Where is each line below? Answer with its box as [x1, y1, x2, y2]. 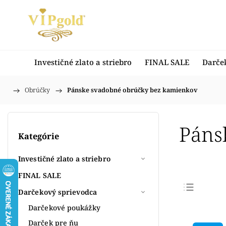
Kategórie [18, 131, 59, 142]
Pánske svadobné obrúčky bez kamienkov [67, 86, 198, 94]
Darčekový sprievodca [18, 187, 97, 197]
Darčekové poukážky [28, 202, 100, 212]
